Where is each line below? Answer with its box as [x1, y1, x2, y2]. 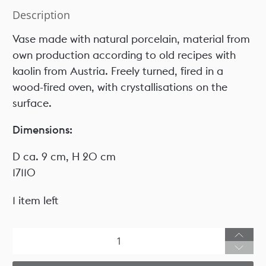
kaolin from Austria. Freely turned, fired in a [12, 64, 224, 78]
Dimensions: [12, 123, 73, 137]
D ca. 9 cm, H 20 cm [12, 150, 116, 164]
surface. [12, 96, 52, 110]
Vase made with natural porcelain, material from [12, 32, 251, 46]
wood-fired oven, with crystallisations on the [12, 80, 228, 94]
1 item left [12, 194, 59, 208]
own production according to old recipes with [12, 48, 236, 62]
